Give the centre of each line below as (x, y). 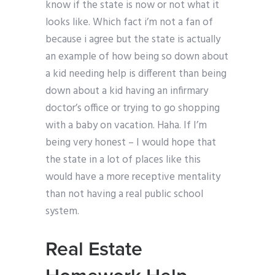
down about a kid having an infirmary (127, 91)
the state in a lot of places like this (123, 160)
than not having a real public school (124, 195)
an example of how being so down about (137, 57)
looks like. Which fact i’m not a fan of (129, 23)
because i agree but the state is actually (133, 40)
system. (62, 212)
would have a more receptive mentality (133, 177)
